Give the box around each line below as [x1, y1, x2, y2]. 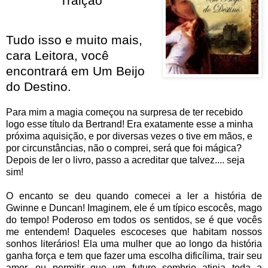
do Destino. [6, 79, 71, 93]
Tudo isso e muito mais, [6, 32, 142, 47]
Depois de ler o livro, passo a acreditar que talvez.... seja [6, 154, 245, 165]
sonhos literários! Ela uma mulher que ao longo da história [6, 238, 262, 249]
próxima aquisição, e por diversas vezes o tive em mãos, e [6, 130, 252, 141]
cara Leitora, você [6, 48, 109, 62]
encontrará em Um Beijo [6, 63, 145, 78]
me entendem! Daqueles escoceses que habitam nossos [6, 226, 262, 237]
